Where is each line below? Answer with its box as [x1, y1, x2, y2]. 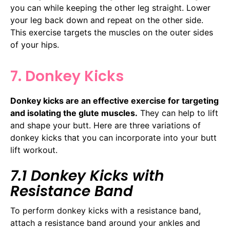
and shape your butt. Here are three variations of [10, 120, 201, 130]
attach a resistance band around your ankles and [10, 218, 200, 228]
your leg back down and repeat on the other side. [10, 15, 203, 26]
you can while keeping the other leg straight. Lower [10, 3, 210, 13]
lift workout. [10, 144, 57, 155]
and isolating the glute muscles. [10, 107, 138, 118]
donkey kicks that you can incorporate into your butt [10, 132, 217, 143]
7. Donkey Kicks [10, 66, 124, 86]
